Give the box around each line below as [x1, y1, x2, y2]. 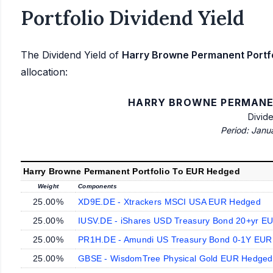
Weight [37, 182, 59, 190]
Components [78, 182, 117, 190]
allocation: [21, 65, 68, 78]
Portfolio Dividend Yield [21, 5, 244, 30]
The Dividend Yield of [21, 48, 122, 61]
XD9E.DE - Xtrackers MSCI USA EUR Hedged [78, 196, 261, 207]
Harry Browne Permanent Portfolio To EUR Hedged [23, 166, 240, 176]
